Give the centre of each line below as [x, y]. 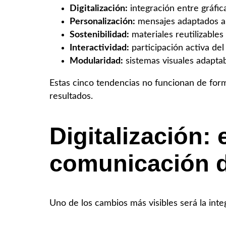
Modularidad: [96, 61]
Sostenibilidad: [99, 34]
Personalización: [102, 21]
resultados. [71, 96]
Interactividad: [99, 47]
